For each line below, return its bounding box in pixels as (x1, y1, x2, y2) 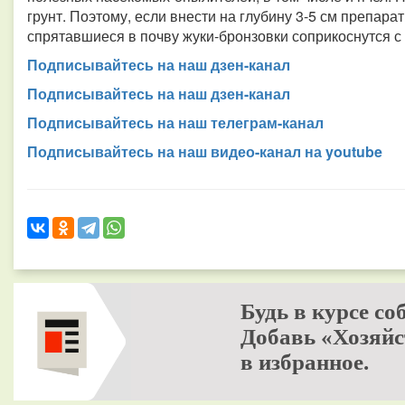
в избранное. (240, 350, 369, 374)
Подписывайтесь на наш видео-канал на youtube (27, 141, 382, 162)
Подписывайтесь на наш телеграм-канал (27, 112, 324, 133)
